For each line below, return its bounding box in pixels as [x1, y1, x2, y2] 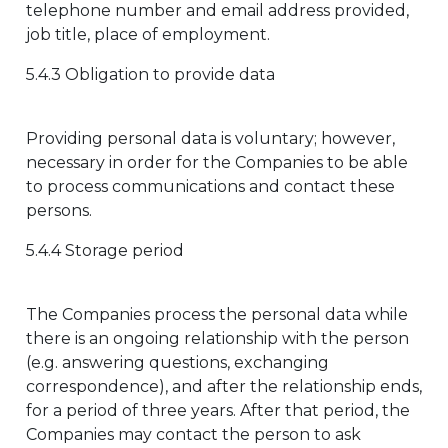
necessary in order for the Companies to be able [26, 153, 408, 172]
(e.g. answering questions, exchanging [26, 353, 329, 372]
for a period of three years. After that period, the [26, 401, 410, 420]
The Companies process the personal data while [26, 305, 408, 324]
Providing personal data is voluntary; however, [26, 129, 395, 148]
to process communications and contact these [26, 177, 395, 196]
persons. [26, 201, 92, 220]
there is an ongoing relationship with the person [26, 329, 409, 348]
